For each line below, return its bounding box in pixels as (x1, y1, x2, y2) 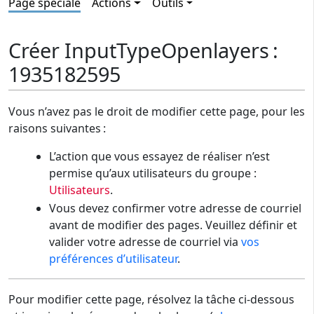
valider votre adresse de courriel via (48, 234, 241, 250)
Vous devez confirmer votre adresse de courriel (48, 200, 301, 217)
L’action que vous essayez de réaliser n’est (48, 149, 270, 165)
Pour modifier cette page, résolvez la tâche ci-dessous (8, 292, 294, 308)
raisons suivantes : (8, 121, 106, 137)
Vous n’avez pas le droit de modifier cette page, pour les (8, 104, 305, 120)
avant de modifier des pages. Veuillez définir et (48, 217, 297, 233)
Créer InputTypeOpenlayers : (8, 36, 278, 64)
